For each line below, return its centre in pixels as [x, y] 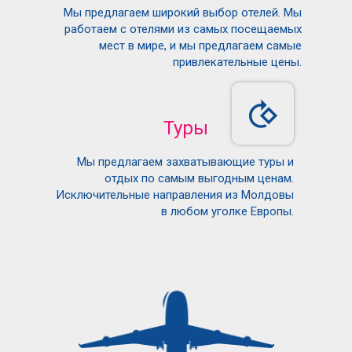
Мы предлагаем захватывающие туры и [186, 162]
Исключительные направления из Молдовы [175, 195]
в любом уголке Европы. [228, 211]
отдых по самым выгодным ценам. [200, 178]
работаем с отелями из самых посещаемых [183, 29]
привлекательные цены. [238, 62]
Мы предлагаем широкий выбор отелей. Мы [183, 13]
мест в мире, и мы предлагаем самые [201, 46]
